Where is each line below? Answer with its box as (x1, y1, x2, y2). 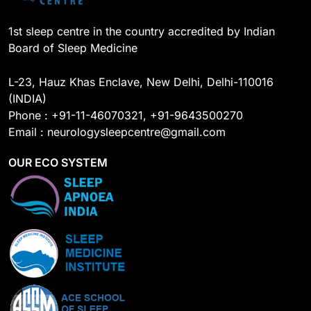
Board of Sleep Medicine (8, 41, 137, 56)
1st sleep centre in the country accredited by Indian (8, 24, 275, 39)
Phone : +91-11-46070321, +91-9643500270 (8, 108, 243, 123)
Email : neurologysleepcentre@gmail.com (8, 125, 226, 140)
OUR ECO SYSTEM (8, 155, 108, 170)
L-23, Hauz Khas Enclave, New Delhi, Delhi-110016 (8, 75, 274, 90)
